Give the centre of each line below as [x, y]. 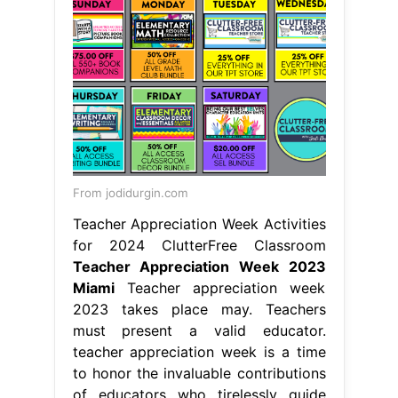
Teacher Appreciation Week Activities [199, 223]
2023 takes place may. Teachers [199, 309]
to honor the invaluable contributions [199, 373]
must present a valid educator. [199, 330]
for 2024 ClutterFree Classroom [199, 245]
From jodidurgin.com [130, 192]
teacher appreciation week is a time [199, 351]
